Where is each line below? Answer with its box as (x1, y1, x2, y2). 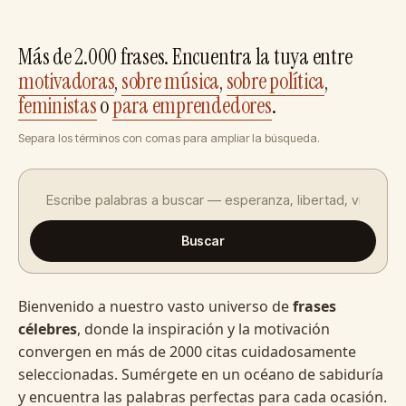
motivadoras (18, 67, 115, 95)
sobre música (121, 67, 220, 95)
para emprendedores (111, 92, 272, 120)
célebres (18, 319, 77, 339)
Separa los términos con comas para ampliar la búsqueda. (18, 130, 320, 145)
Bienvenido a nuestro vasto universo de (18, 296, 293, 316)
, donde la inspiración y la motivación (77, 319, 330, 339)
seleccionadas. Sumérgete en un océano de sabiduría (18, 364, 383, 384)
